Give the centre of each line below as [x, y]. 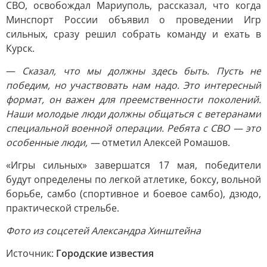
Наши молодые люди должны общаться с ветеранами [133, 114]
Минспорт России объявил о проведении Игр [133, 20]
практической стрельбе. [63, 208]
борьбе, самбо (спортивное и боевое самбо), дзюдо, [133, 194]
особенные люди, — [53, 142]
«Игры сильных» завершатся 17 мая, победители [133, 165]
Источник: [31, 253]
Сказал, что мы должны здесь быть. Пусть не [138, 71]
